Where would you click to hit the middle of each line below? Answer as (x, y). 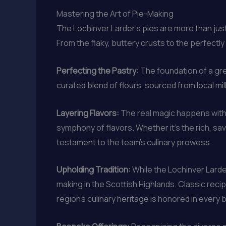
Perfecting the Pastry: (98, 70)
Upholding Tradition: (94, 170)
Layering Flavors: (88, 113)
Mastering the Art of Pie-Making (115, 14)
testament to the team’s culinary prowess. (134, 142)
